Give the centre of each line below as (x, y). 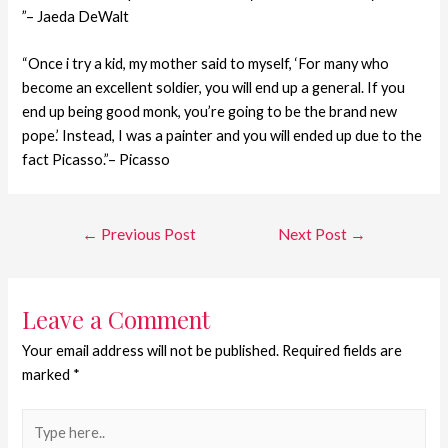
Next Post (314, 233)
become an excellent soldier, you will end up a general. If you (214, 88)
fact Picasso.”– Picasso (96, 160)
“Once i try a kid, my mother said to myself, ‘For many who (206, 64)
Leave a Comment (116, 318)
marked (48, 374)
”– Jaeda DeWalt (76, 16)
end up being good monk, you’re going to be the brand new (210, 112)
